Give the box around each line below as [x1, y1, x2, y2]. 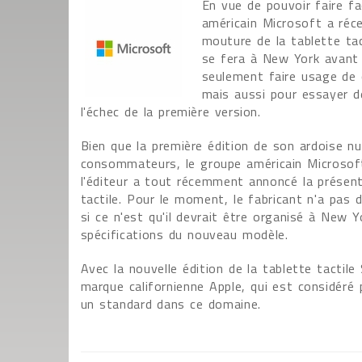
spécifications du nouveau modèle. [80, 225, 288, 244]
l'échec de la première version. [80, 102, 261, 121]
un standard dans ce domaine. [80, 294, 261, 314]
